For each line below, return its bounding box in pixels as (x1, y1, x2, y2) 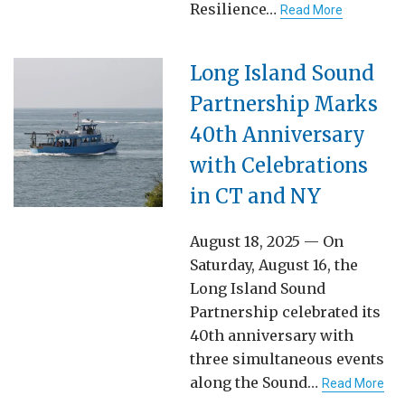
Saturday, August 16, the (190, 255, 358, 274)
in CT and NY (190, 183, 321, 209)
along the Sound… (190, 372, 322, 391)
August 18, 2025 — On (190, 231, 344, 250)
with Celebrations (190, 152, 368, 178)
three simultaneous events (190, 349, 384, 368)
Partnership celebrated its (190, 302, 381, 321)
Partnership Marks (190, 90, 378, 117)
